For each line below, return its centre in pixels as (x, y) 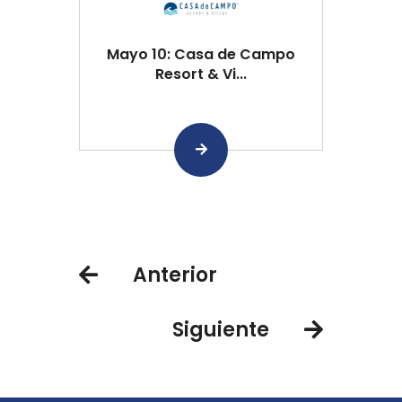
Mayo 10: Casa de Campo (201, 54)
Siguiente (221, 329)
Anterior (175, 275)
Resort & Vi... (201, 74)
